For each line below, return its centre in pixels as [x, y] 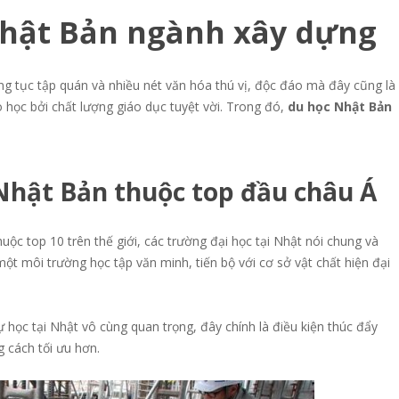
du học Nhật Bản [340, 107]
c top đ [215, 192]
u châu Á [324, 192]
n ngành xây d [206, 33]
